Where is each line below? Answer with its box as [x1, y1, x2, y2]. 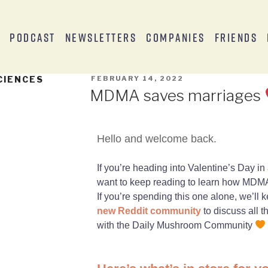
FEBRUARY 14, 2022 [90, 74, 184, 83]
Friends [214, 29, 258, 44]
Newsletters [65, 29, 137, 44]
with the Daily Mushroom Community [96, 220, 255, 230]
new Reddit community [96, 205, 201, 216]
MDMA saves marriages [89, 86, 264, 105]
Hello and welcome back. [96, 133, 217, 145]
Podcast [10, 29, 56, 44]
